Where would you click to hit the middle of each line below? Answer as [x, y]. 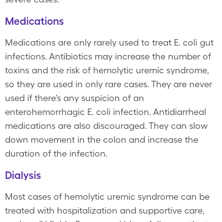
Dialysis [23, 175]
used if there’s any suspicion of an [75, 98]
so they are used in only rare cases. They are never [109, 84]
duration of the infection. [56, 153]
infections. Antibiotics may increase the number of [108, 56]
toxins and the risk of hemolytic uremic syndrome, [107, 70]
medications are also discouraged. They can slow [106, 126]
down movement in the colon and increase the [102, 139]
